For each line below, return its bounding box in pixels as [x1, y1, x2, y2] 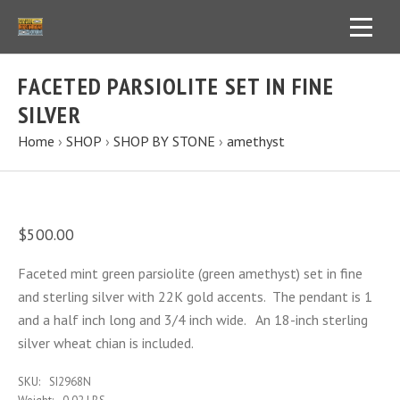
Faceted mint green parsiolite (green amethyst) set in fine [18, 264, 362, 282]
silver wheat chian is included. [18, 334, 194, 352]
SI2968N [49, 374, 91, 389]
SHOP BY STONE [113, 132, 215, 150]
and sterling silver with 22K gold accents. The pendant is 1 [18, 287, 372, 305]
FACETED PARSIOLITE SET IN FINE [18, 71, 334, 101]
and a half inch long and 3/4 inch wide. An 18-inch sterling [18, 311, 368, 329]
